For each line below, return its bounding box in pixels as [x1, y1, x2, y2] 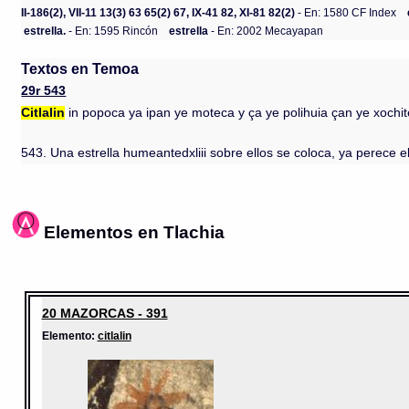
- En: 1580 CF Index [295, 5, 397, 18]
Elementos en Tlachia [44, 221, 225, 242]
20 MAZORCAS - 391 [41, 305, 168, 320]
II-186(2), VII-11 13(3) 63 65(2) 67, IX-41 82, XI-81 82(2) [21, 5, 296, 18]
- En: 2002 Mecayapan [208, 24, 324, 37]
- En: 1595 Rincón [66, 24, 159, 37]
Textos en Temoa [21, 60, 140, 77]
